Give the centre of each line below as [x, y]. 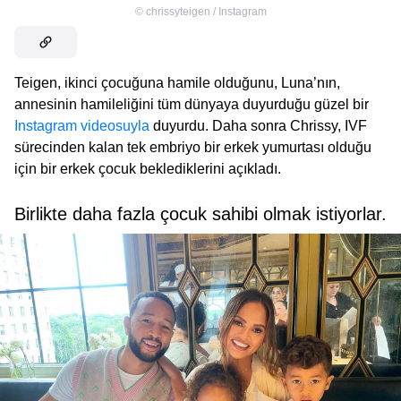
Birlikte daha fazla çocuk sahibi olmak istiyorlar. [200, 214]
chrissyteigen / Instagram [206, 12]
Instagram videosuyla [82, 126]
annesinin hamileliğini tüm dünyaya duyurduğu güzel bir [192, 105]
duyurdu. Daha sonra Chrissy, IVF [258, 126]
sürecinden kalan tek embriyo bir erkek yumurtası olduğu [193, 148]
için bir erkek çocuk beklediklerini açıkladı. [148, 169]
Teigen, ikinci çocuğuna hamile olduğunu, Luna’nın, [177, 83]
